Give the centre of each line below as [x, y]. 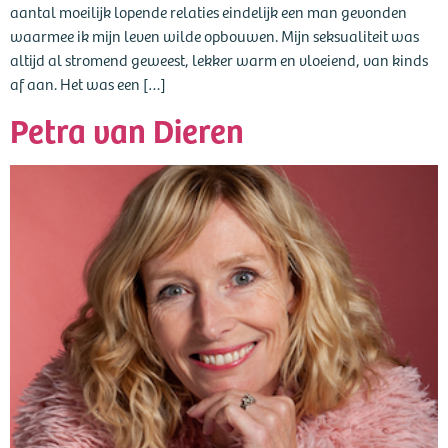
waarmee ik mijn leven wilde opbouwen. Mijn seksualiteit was [214, 35]
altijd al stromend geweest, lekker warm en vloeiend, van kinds [219, 59]
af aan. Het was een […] [88, 83]
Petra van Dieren [127, 128]
